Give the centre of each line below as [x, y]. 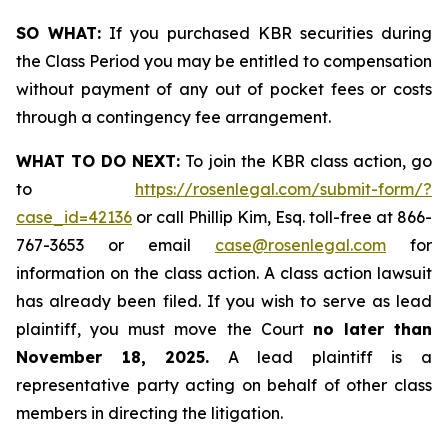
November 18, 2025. [113, 357]
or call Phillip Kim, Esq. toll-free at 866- [282, 217]
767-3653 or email [115, 245]
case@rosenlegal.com [300, 245]
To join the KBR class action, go [306, 161]
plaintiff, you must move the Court [164, 329]
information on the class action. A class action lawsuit [224, 273]
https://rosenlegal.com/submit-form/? [283, 189]
